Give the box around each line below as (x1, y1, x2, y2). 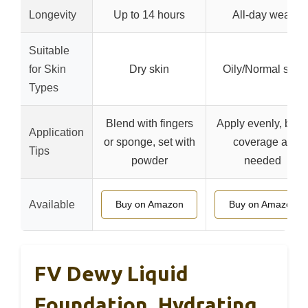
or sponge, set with (103, 135, 195, 148)
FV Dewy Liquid (34, 261, 188, 285)
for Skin (29, 63, 66, 75)
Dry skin (129, 63, 169, 75)
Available (29, 198, 75, 210)
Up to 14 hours (113, 8, 185, 21)
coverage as (232, 135, 293, 148)
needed (244, 154, 281, 166)
